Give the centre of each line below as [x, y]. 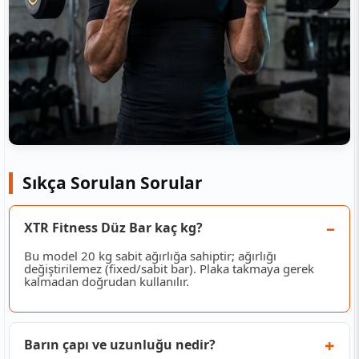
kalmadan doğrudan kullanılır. [107, 281]
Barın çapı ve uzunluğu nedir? [120, 344]
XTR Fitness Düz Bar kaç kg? [113, 227]
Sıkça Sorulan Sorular [113, 182]
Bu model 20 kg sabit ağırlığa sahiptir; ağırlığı [150, 255]
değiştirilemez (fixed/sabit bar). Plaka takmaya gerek [169, 268]
